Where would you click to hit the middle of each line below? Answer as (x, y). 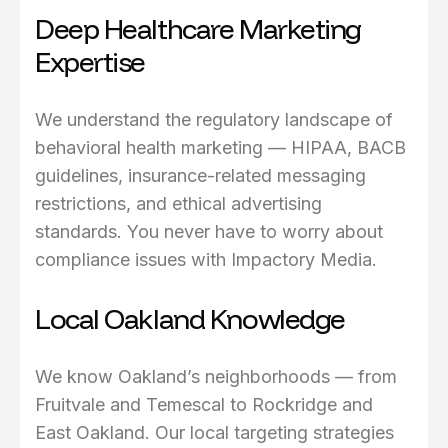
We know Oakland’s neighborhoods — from (216, 377)
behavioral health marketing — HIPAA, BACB (220, 148)
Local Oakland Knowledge (190, 319)
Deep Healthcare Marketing (198, 29)
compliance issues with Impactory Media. (206, 260)
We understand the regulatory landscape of (214, 120)
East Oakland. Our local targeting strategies (214, 433)
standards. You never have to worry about (209, 232)
